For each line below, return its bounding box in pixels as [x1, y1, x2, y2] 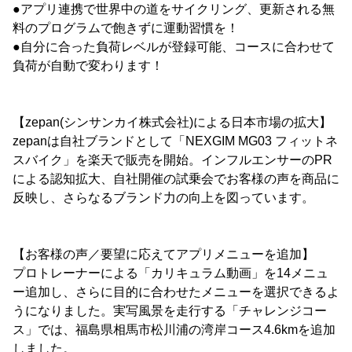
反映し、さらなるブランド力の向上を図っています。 [13, 191, 314, 205]
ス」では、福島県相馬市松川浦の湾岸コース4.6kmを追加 [13, 323, 335, 337]
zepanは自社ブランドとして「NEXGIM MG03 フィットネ [13, 134, 338, 148]
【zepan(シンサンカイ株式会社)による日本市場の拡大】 [13, 115, 332, 130]
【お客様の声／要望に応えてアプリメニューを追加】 [13, 247, 314, 262]
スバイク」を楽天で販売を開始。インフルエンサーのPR [13, 153, 332, 167]
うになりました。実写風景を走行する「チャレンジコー [13, 304, 327, 318]
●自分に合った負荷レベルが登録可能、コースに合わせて [13, 40, 335, 54]
